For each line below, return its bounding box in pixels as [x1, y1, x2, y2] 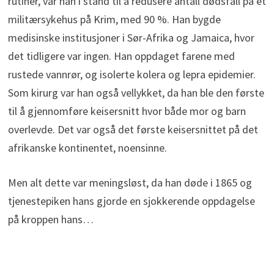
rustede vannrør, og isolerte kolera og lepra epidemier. [7, 67, 256, 81]
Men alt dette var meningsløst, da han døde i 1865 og [7, 175, 252, 190]
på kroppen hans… [7, 212, 94, 226]
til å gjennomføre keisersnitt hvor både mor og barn [7, 103, 246, 118]
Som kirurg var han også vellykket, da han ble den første [7, 85, 264, 100]
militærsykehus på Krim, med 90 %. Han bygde [7, 12, 221, 26]
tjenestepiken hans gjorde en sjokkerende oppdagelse [7, 193, 255, 208]
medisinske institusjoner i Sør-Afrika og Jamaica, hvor [7, 30, 254, 45]
